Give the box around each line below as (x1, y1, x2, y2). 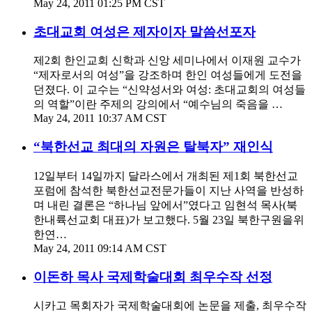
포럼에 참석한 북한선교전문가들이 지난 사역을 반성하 (33, 184, 304, 196)
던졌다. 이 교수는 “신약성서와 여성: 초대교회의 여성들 (33, 84, 306, 96)
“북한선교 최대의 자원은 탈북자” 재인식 (33, 139, 273, 155)
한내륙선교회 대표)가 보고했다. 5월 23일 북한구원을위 (33, 213, 304, 226)
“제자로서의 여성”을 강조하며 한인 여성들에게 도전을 (33, 69, 302, 81)
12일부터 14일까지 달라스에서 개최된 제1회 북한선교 (33, 169, 298, 182)
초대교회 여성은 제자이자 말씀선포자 (33, 24, 256, 39)
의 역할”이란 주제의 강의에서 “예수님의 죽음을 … (33, 98, 283, 111)
